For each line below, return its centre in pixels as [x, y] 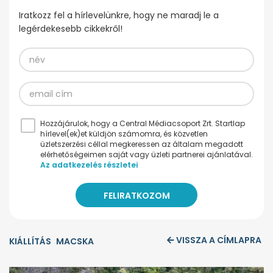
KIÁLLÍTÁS [30, 242]
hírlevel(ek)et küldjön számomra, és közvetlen [124, 134]
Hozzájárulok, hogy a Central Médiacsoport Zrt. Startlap [143, 124]
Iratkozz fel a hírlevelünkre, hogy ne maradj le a [119, 16]
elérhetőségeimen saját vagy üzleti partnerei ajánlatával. [147, 155]
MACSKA [75, 242]
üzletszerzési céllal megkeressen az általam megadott [142, 144]
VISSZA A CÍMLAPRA [219, 240]
